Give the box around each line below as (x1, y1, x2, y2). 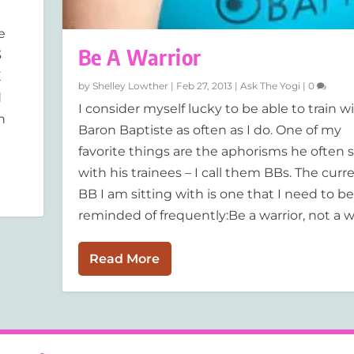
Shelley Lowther (92, 80, 168, 92)
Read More (88, 251, 160, 267)
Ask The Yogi (239, 80, 300, 92)
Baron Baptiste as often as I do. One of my (77, 122, 341, 138)
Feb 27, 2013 (175, 80, 232, 92)
